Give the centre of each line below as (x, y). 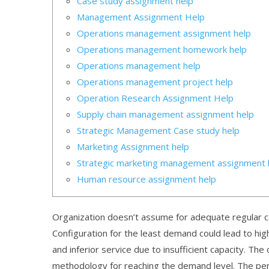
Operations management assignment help (164, 33)
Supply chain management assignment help (165, 114)
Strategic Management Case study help (158, 130)
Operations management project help (155, 81)
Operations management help (139, 65)
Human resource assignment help (147, 179)
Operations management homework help (162, 49)
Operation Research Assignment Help (155, 98)
